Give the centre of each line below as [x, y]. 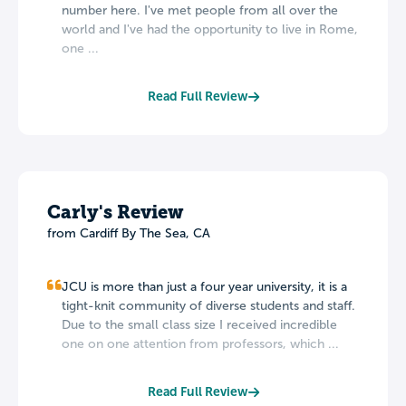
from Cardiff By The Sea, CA [129, 234]
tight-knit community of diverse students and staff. [208, 306]
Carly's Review [115, 213]
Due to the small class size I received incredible [199, 325]
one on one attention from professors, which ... [200, 344]
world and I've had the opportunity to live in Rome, [210, 30]
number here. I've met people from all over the [200, 11]
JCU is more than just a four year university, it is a [204, 287]
